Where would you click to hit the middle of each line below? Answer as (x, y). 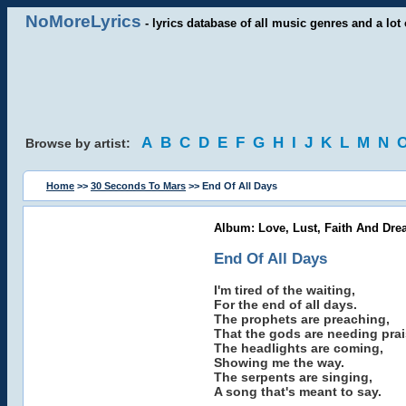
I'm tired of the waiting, (284, 290)
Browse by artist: (83, 143)
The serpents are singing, (293, 377)
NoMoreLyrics (83, 21)
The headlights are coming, (298, 348)
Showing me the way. (279, 362)
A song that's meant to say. (297, 391)
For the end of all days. (285, 304)
